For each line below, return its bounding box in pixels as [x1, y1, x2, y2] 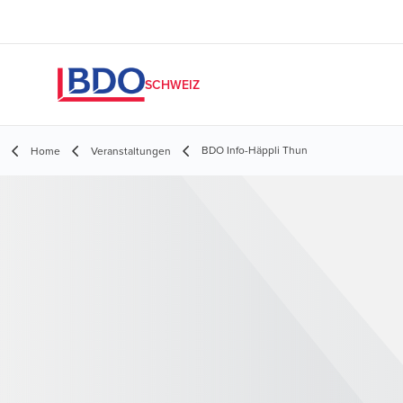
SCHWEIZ [145, 76, 200, 94]
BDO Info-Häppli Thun [201, 142, 308, 157]
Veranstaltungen [91, 143, 171, 158]
